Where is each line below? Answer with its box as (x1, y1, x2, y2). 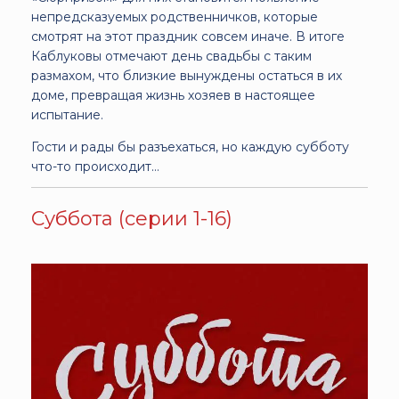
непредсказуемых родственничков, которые (31, 8, 318, 25)
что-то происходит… (31, 158, 159, 175)
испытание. (31, 106, 103, 123)
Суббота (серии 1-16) (31, 206, 232, 231)
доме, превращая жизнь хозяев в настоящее (31, 86, 315, 103)
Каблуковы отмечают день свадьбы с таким (31, 47, 312, 64)
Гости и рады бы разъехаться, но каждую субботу (31, 138, 349, 155)
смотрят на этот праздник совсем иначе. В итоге (31, 28, 345, 45)
